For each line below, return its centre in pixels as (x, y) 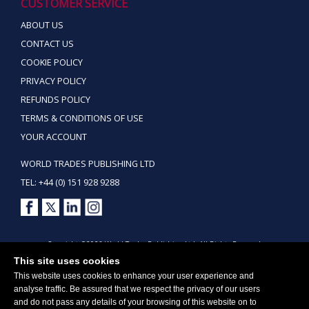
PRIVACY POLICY (53, 81)
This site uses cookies (67, 261)
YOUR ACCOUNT (54, 137)
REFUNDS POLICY (56, 100)
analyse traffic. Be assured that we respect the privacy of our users (137, 289)
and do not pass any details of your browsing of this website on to (135, 302)
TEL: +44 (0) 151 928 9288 (70, 183)
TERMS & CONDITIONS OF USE (82, 119)
